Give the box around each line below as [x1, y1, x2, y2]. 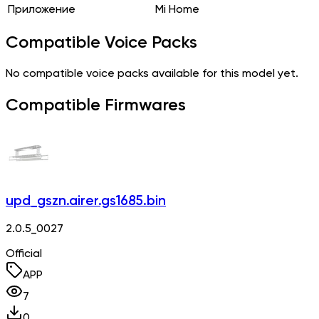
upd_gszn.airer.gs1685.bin [6, 194, 166, 208]
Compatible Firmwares [6, 97, 186, 115]
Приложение [8, 4, 75, 16]
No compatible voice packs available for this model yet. [6, 68, 298, 80]
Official [6, 248, 42, 260]
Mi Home [155, 4, 199, 16]
